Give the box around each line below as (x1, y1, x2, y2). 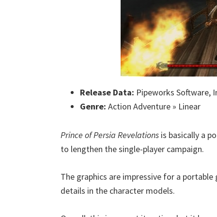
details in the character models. (61, 185, 175, 196)
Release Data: (80, 87, 134, 98)
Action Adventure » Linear (106, 101, 201, 112)
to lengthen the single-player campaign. (61, 143, 204, 155)
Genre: (80, 101, 106, 112)
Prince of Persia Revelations (61, 129, 159, 140)
